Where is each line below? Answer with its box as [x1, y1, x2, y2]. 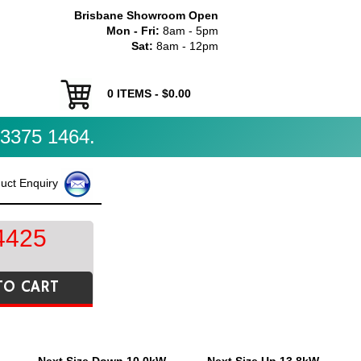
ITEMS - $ [114, 86, 168, 100]
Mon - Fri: [106, 24, 160, 37]
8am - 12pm [153, 39, 218, 52]
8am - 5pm [160, 24, 218, 37]
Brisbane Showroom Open [74, 9, 218, 22]
